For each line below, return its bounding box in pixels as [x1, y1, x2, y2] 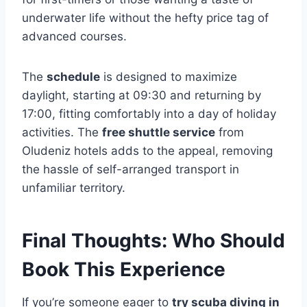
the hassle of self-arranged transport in [22, 162, 239, 176]
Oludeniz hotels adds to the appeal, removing [22, 144, 273, 158]
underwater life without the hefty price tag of [22, 11, 269, 25]
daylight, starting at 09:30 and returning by [22, 88, 261, 102]
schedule [47, 70, 100, 84]
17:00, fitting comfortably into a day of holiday [22, 107, 276, 121]
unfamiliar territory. [22, 181, 125, 195]
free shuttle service [102, 125, 215, 139]
